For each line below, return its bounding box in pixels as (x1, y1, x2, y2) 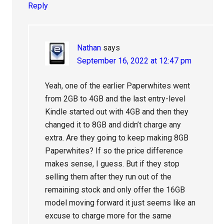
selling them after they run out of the (45, 171, 172, 181)
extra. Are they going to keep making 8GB (45, 132, 189, 142)
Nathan (77, 42, 101, 52)
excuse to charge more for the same (45, 210, 172, 220)
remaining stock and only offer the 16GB (45, 184, 185, 194)
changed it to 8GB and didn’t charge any (45, 119, 181, 129)
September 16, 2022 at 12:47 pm (77, 55, 192, 65)
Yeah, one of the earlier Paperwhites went (45, 80, 190, 90)
